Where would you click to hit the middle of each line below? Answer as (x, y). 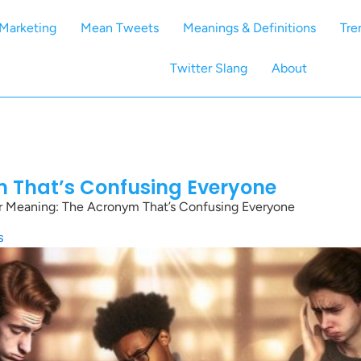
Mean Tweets (120, 28)
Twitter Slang (208, 68)
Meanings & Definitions (250, 28)
